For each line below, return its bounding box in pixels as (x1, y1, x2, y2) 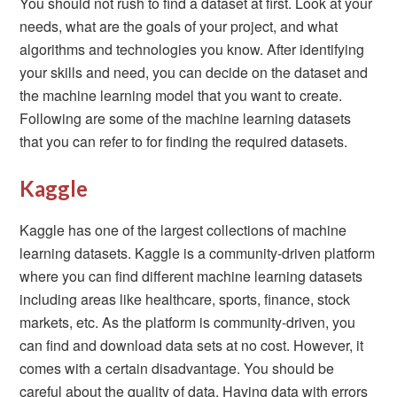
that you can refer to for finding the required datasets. (19, 131, 348, 152)
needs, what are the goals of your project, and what (19, 16, 339, 36)
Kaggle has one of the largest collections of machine (19, 220, 347, 240)
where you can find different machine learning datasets (19, 266, 363, 286)
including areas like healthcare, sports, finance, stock (19, 289, 351, 309)
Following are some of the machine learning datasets (19, 108, 352, 128)
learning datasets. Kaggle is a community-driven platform (19, 243, 376, 263)
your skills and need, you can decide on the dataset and (19, 62, 369, 82)
